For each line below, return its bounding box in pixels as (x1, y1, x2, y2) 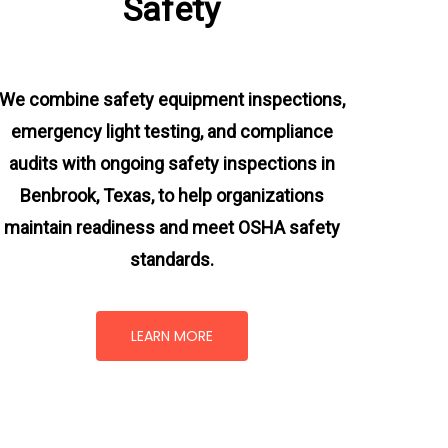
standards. (129, 248, 214, 270)
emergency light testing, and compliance (10, 120, 333, 142)
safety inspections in (167, 152, 335, 174)
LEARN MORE (130, 326, 213, 346)
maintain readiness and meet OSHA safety (3, 216, 340, 238)
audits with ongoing (8, 152, 168, 174)
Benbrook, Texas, (19, 184, 154, 206)
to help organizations (153, 184, 324, 206)
